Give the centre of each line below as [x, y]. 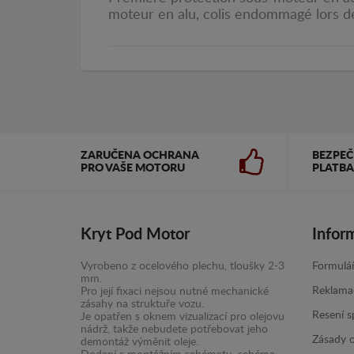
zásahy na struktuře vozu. [142, 304]
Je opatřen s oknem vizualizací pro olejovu [183, 316]
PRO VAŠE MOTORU [133, 168]
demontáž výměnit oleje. [139, 342]
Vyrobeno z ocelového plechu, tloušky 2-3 [183, 266]
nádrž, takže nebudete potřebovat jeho [174, 329]
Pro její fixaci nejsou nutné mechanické [175, 291]
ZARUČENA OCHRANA [140, 155]
